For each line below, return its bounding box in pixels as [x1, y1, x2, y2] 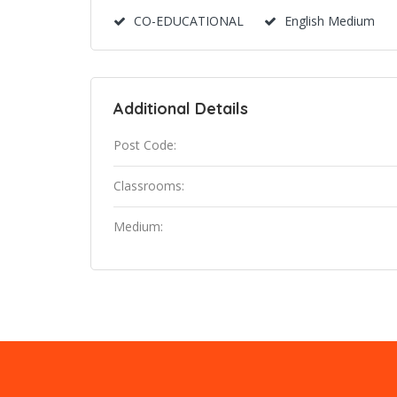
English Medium [284, 12, 375, 29]
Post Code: [113, 136, 176, 153]
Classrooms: [113, 177, 184, 194]
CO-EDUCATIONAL [134, 12, 244, 29]
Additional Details [113, 98, 248, 119]
